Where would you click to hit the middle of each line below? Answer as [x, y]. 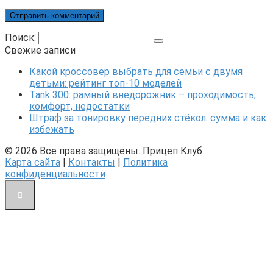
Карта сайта [33, 162]
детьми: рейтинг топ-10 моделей [105, 83]
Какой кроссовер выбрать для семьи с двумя [136, 71]
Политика [145, 162]
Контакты [92, 162]
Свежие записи [40, 50]
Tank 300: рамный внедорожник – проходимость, [143, 94]
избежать [52, 129]
